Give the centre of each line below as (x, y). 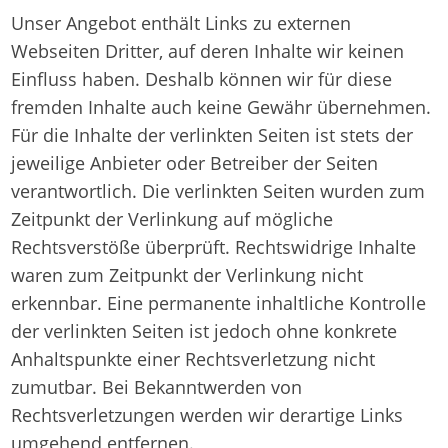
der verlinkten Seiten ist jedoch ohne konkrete (204, 331)
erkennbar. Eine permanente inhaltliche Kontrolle (219, 303)
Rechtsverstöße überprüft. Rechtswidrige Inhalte (214, 247)
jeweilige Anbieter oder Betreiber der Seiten (195, 163)
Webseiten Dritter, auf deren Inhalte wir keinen (208, 51)
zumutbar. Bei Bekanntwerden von (157, 387)
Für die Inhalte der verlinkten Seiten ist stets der (212, 135)
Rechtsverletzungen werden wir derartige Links (207, 415)
